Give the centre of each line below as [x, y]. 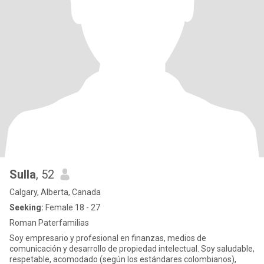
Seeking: [27, 207]
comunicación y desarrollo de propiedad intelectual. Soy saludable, [132, 249]
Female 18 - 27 [72, 207]
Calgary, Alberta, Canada [55, 192]
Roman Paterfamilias [49, 223]
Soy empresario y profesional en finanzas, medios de [108, 238]
